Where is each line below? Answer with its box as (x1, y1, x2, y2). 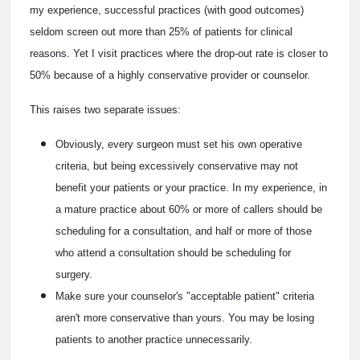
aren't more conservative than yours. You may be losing (55, 311, 314, 324)
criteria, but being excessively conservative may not (55, 159, 298, 172)
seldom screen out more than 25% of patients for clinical (30, 25, 292, 38)
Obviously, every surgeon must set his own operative (55, 137, 302, 150)
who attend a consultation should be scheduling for (55, 246, 291, 259)
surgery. (55, 268, 92, 280)
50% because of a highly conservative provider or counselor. (30, 68, 310, 81)
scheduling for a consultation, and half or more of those (55, 224, 312, 237)
